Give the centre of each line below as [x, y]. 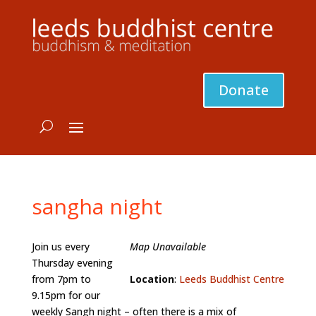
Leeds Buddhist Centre [232, 279]
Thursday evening [72, 263]
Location [152, 279]
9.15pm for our [66, 296]
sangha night [97, 207]
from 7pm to [61, 279]
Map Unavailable [168, 247]
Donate [244, 90]
